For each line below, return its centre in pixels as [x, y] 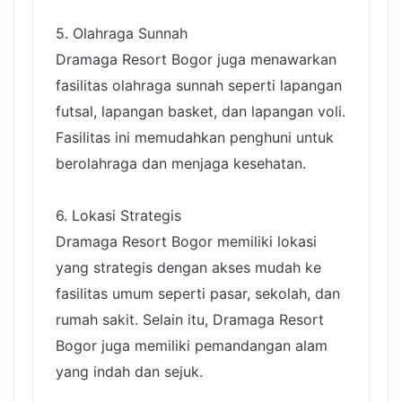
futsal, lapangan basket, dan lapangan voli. [201, 112]
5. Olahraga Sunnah [122, 34]
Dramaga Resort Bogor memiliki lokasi [186, 242]
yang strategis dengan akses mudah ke [188, 268]
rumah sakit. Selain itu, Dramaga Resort [190, 320]
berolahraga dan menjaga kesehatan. [181, 164]
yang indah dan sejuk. [129, 372]
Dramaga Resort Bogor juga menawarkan [196, 60]
